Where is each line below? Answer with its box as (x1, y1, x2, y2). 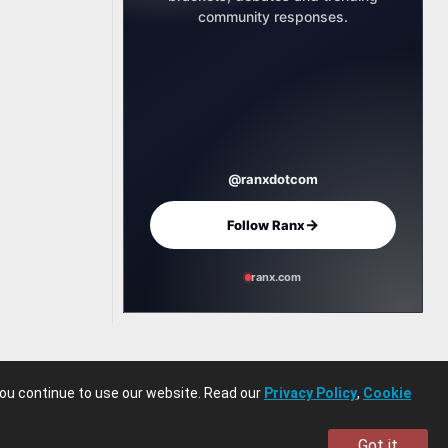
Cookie (363, 385, 411, 401)
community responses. (198, 8, 348, 25)
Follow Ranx (227, 216, 305, 233)
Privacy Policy (264, 385, 357, 401)
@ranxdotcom (228, 171, 318, 187)
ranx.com (251, 270, 302, 284)
